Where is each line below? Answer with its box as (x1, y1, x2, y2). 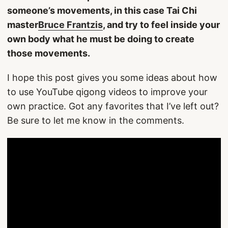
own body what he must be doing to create (7, 34, 194, 44)
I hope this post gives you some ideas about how (7, 72, 217, 83)
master (7, 19, 38, 30)
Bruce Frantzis (38, 19, 103, 30)
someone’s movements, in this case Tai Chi (7, 5, 197, 16)
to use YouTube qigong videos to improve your (7, 87, 208, 97)
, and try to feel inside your (103, 19, 220, 30)
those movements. (7, 48, 90, 59)
